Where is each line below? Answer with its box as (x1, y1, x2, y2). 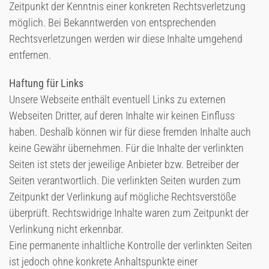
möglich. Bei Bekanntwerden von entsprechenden (9, 16, 216, 29)
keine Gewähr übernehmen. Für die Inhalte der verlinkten (9, 142, 244, 154)
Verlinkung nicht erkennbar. (9, 223, 123, 235)
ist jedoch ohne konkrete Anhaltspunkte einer (9, 255, 198, 268)
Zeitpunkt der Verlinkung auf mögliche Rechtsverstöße (9, 190, 236, 203)
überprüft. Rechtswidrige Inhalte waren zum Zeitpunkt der (9, 207, 249, 219)
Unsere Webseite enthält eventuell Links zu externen (9, 93, 226, 106)
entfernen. (9, 49, 51, 61)
